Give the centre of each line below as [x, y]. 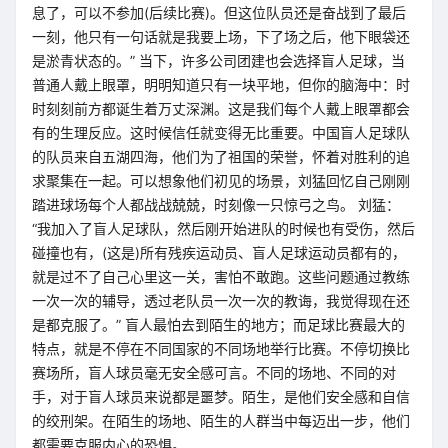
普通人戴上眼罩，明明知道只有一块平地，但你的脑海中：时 [221, 84]
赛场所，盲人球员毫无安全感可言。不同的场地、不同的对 [214, 372]
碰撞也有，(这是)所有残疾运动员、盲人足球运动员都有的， [219, 252]
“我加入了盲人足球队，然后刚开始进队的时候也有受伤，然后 [223, 228]
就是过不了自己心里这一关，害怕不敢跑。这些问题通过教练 [221, 276]
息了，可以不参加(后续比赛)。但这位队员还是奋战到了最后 [219, 12]
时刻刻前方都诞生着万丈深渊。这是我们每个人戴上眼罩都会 [221, 108]
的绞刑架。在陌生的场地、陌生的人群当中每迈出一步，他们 [221, 420]
